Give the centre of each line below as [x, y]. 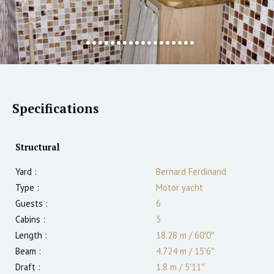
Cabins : [30, 220]
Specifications [56, 109]
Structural [38, 147]
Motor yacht [180, 188]
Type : [27, 188]
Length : [31, 235]
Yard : [26, 172]
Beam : [28, 251]
